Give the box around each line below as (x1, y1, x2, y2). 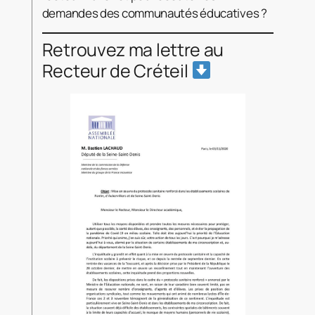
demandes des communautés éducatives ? (41, 4, 267, 21)
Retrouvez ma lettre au (41, 37, 224, 62)
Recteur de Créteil (41, 58, 192, 83)
